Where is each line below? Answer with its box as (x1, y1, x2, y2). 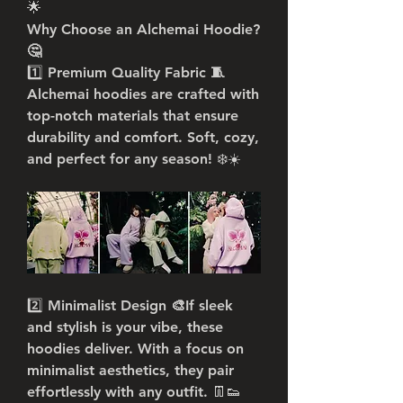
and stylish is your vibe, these (27, 318, 223, 336)
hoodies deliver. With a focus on (27, 340, 244, 357)
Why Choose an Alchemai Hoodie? (27, 21, 260, 38)
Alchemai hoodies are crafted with (27, 85, 259, 103)
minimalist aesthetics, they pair (27, 362, 234, 379)
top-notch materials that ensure (27, 107, 238, 124)
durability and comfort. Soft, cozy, (27, 129, 259, 146)
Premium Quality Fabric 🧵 (48, 64, 225, 81)
